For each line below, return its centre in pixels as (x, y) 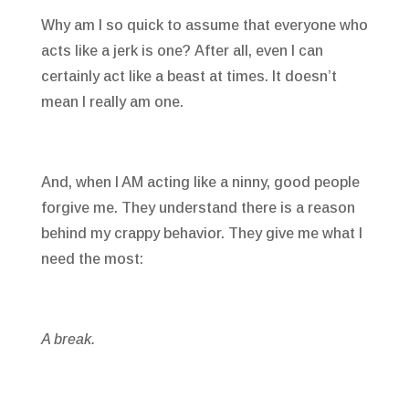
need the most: (92, 259)
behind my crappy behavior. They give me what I (201, 234)
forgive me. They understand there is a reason (198, 208)
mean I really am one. (112, 102)
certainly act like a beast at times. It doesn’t (189, 77)
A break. (68, 340)
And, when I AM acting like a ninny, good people (200, 183)
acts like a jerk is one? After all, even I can (182, 51)
